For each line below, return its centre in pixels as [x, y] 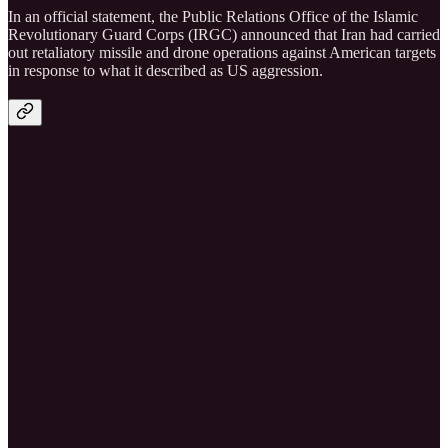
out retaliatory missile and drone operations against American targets [222, 52]
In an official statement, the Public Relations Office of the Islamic [213, 16]
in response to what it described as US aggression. [165, 70]
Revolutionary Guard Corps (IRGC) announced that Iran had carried [224, 34]
